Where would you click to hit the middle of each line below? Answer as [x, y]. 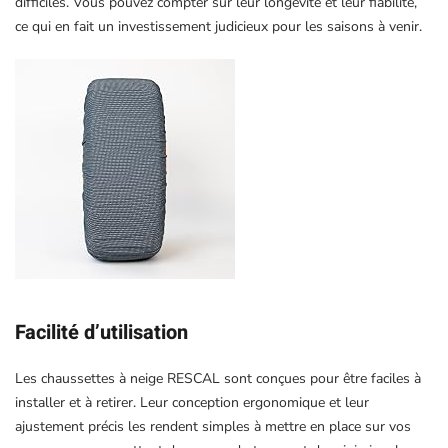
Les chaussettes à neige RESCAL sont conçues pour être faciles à [218, 378]
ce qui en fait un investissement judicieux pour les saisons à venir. [218, 26]
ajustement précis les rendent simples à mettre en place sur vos [213, 426]
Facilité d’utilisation [101, 332]
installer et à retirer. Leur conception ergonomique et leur [192, 402]
